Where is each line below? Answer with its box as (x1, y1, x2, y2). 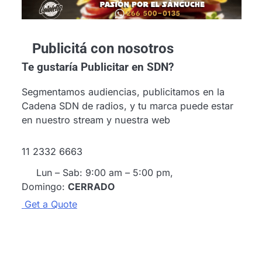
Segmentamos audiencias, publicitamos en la (21, 85, 225, 98)
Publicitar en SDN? (77, 60, 174, 74)
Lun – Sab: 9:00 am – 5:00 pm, (36, 167, 173, 179)
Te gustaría (21, 60, 78, 74)
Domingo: (21, 181, 68, 193)
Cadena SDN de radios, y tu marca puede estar (21, 99, 233, 112)
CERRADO (67, 181, 115, 193)
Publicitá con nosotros (32, 40, 174, 57)
